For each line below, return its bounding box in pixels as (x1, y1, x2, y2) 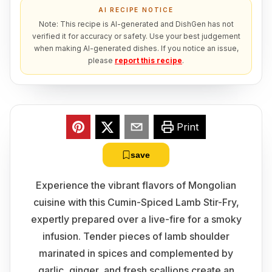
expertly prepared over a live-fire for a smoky (30, 213, 242, 225)
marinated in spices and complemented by (39, 247, 233, 259)
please (88, 56, 113, 65)
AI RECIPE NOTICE (98, 6, 174, 13)
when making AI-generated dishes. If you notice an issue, (33, 44, 239, 53)
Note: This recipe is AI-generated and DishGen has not (38, 19, 234, 29)
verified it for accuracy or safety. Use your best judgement (32, 32, 240, 41)
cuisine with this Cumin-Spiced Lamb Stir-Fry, (33, 196, 239, 208)
